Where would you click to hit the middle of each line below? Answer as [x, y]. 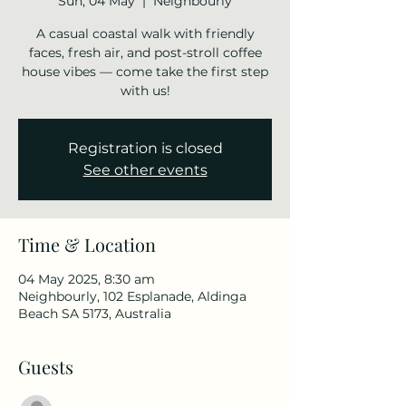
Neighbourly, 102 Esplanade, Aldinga [132, 296]
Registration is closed [145, 148]
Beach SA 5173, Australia [95, 314]
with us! [145, 91]
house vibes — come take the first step [145, 72]
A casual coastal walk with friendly [145, 34]
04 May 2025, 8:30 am [87, 279]
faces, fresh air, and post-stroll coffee [145, 53]
